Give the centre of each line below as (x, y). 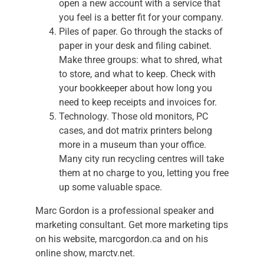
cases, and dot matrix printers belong (135, 131)
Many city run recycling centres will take (141, 159)
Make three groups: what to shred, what (140, 60)
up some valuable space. (110, 187)
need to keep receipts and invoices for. (138, 103)
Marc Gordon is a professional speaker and (124, 211)
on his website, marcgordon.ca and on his (121, 239)
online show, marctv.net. (85, 253)
